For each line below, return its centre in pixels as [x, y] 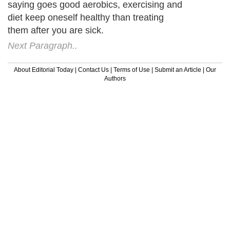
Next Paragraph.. [43, 45]
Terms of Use [132, 70]
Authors [115, 78]
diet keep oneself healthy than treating [86, 17]
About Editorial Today [44, 70]
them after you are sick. [56, 30]
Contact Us [93, 70]
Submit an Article [178, 70]
